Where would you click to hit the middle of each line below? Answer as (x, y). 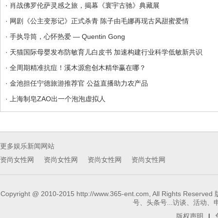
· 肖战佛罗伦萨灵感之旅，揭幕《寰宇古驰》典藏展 (82, 5)
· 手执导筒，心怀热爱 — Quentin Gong (65, 36)
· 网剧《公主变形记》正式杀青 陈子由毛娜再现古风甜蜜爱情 (97, 21)
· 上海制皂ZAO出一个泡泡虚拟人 (55, 99)
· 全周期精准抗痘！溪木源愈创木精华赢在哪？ (76, 68)
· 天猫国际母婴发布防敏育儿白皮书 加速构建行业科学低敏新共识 (104, 52)
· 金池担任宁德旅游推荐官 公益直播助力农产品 (77, 83)
